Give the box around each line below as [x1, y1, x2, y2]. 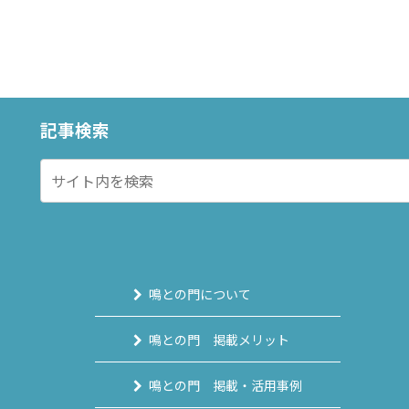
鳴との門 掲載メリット [149, 330, 290, 350]
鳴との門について [149, 285, 252, 304]
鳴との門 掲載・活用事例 [149, 376, 303, 395]
